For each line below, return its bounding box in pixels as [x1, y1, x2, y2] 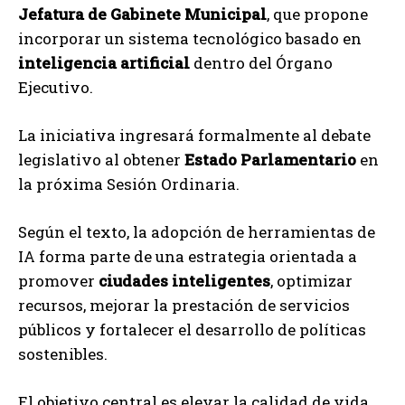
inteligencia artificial [18, 52, 190, 74]
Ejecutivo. [18, 77, 93, 99]
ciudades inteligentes [99, 270, 270, 292]
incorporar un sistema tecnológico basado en [18, 28, 362, 50]
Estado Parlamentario [184, 149, 356, 171]
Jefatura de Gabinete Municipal [18, 4, 267, 25]
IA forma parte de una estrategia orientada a [18, 246, 357, 268]
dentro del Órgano [190, 52, 333, 74]
